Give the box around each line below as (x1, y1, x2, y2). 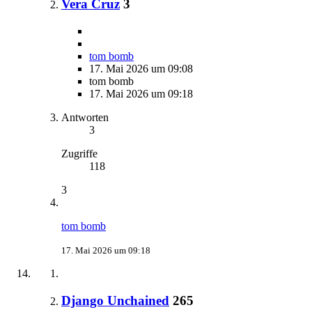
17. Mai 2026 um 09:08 (89, 63, 193, 75)
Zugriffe (61, 148, 97, 160)
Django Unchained (61, 292, 169, 308)
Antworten (61, 111, 109, 124)
